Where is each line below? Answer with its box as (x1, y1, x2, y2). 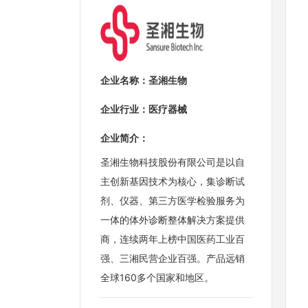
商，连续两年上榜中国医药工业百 (100, 233, 245, 245)
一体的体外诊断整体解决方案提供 (100, 214, 245, 226)
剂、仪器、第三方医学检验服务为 (100, 195, 245, 207)
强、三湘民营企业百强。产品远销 (100, 252, 245, 265)
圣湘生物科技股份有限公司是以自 (100, 156, 245, 168)
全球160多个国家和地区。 (100, 272, 214, 284)
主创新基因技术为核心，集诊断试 (100, 175, 245, 188)
